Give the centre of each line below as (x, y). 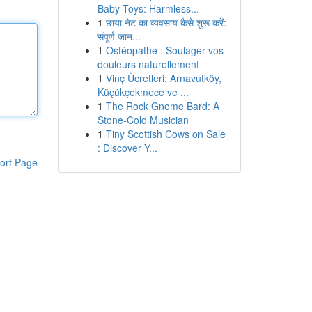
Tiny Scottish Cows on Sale (165, 134)
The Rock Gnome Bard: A (162, 106)
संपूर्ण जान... (119, 36)
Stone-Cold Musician (143, 120)
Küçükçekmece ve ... (143, 92)
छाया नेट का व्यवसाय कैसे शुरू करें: (166, 22)
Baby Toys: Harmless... (148, 8)
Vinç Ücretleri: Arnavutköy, (163, 78)
